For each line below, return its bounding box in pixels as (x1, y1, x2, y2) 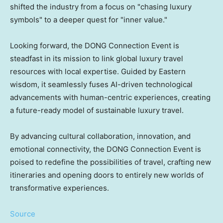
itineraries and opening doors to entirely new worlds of (10, 170, 204, 180)
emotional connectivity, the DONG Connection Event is (10, 144, 201, 154)
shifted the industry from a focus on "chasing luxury (10, 2, 192, 12)
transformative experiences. (10, 183, 111, 193)
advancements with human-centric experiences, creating (10, 93, 211, 103)
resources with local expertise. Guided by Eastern (10, 67, 186, 77)
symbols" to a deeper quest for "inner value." (10, 15, 167, 25)
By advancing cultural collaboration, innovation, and (10, 131, 191, 141)
